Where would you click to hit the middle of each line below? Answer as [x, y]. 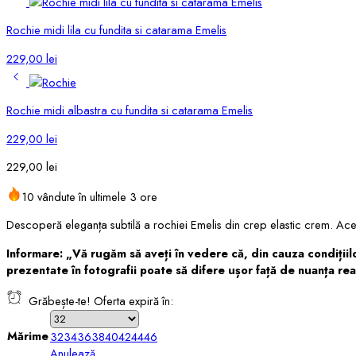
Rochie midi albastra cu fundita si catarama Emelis [130, 110]
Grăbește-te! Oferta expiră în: [98, 301]
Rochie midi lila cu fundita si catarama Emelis [116, 30]
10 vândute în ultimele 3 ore [90, 196]
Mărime [28, 336]
